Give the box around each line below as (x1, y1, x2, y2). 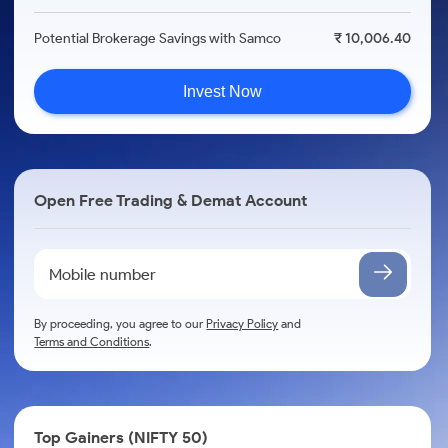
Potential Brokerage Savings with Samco (34, 30, 282, 47)
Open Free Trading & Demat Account (34, 191, 308, 210)
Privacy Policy (206, 316, 279, 331)
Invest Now (183, 82, 263, 100)
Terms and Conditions (34, 334, 150, 349)
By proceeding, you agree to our (34, 316, 207, 331)
